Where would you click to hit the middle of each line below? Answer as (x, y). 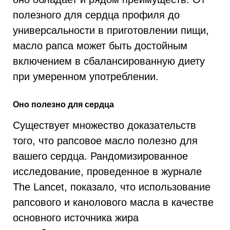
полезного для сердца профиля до (96, 15)
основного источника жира (76, 217)
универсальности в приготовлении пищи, (111, 30)
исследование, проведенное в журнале (107, 171)
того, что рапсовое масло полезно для (105, 140)
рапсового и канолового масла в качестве (113, 202)
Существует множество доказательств (104, 125)
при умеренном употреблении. (86, 76)
